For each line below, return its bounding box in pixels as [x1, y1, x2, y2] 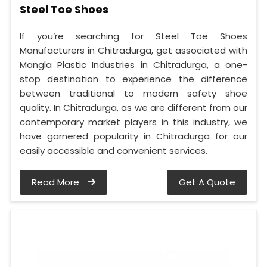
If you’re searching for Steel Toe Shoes [20, 30, 247, 43]
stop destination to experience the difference [20, 73, 247, 86]
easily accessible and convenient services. [20, 144, 207, 157]
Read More [32, 176, 82, 189]
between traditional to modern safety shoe [20, 87, 247, 100]
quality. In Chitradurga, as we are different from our [20, 101, 247, 114]
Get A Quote [179, 176, 235, 189]
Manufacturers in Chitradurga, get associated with [20, 44, 247, 57]
